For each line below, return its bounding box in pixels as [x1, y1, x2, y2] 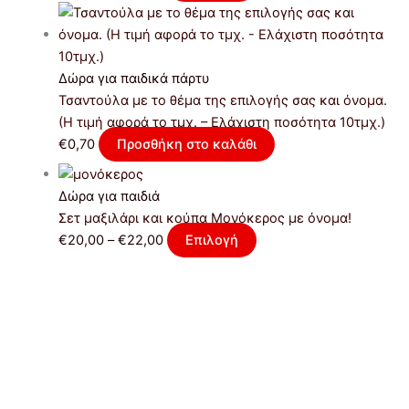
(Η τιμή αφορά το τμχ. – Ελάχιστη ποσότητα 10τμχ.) [58, 114, 385, 131]
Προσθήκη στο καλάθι [116, 136, 257, 153]
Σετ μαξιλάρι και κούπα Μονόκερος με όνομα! [58, 209, 351, 226]
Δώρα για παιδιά [58, 187, 160, 204]
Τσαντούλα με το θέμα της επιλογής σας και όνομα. [58, 92, 387, 110]
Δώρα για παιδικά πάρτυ [58, 70, 210, 88]
